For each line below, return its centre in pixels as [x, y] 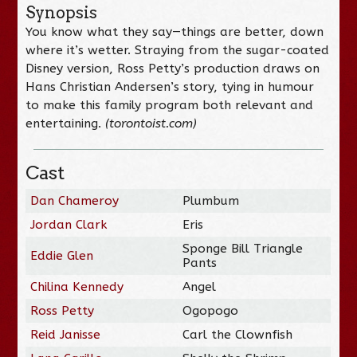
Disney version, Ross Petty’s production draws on [173, 68]
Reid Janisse [66, 334]
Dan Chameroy [75, 200]
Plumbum [211, 200]
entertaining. [66, 123]
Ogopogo [211, 310]
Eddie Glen [62, 255]
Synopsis [62, 12]
